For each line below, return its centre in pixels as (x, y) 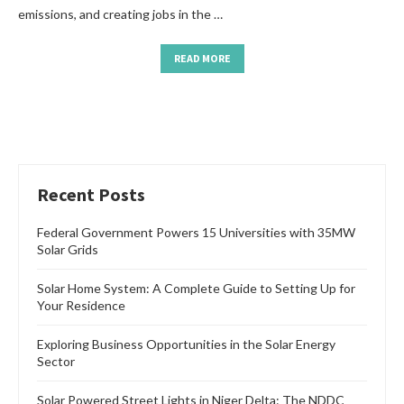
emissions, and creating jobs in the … (120, 14)
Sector (56, 362)
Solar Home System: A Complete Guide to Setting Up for (196, 289)
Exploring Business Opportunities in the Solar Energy (186, 344)
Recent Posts (91, 195)
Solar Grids (68, 250)
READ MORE (202, 59)
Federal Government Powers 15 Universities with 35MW (196, 233)
